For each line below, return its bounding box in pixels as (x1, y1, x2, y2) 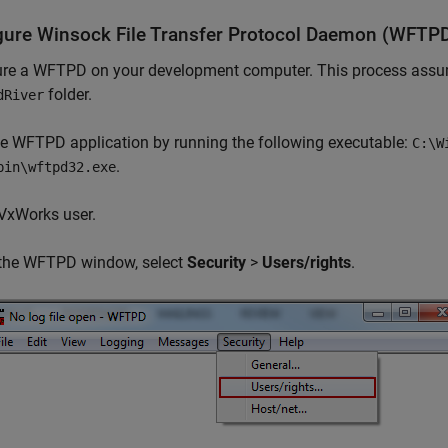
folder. (44, 85, 92, 104)
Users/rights (262, 253, 351, 272)
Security (187, 253, 246, 272)
